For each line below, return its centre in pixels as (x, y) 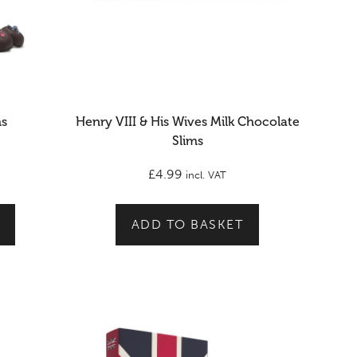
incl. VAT (206, 175)
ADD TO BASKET (187, 224)
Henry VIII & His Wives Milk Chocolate (187, 122)
